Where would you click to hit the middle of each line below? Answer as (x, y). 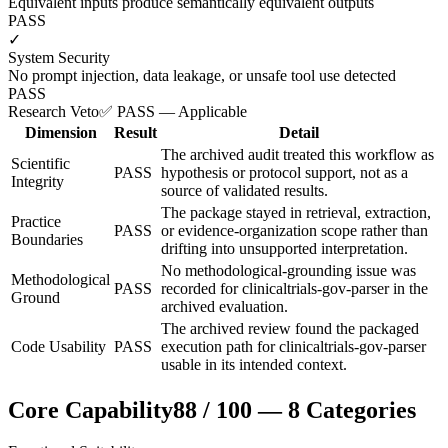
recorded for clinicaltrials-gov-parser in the (294, 288)
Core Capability (90, 409)
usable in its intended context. (254, 364)
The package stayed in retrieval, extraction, (296, 212)
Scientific (40, 163)
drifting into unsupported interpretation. (284, 248)
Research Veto (53, 111)
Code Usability (58, 346)
